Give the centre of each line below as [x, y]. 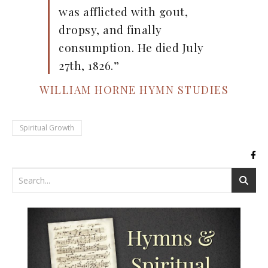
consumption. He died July [131, 47]
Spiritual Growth [47, 127]
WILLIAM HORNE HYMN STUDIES [134, 89]
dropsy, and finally [110, 29]
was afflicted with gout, [123, 11]
